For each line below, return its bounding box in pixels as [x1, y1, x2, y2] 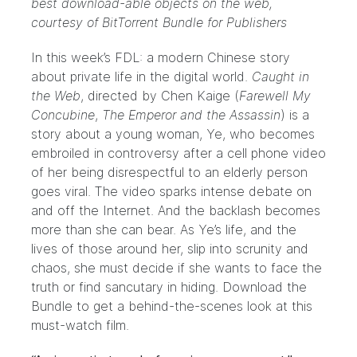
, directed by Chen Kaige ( [80, 88, 239, 104]
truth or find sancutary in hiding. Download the [31, 279, 307, 295]
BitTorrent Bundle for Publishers [102, 14, 287, 30]
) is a [280, 107, 309, 123]
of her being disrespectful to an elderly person [31, 164, 308, 180]
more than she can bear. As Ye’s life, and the [31, 222, 296, 237]
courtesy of [31, 14, 102, 30]
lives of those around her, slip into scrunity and [31, 241, 308, 257]
